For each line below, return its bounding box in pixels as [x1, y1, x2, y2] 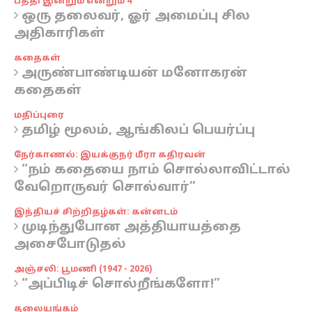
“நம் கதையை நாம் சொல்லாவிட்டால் [18, 162, 290, 178]
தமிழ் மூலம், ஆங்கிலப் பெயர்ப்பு [18, 123, 255, 139]
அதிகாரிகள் [14, 26, 105, 42]
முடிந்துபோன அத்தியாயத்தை [18, 219, 241, 235]
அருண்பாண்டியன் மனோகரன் [18, 65, 247, 81]
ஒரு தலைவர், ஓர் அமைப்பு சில [18, 8, 250, 24]
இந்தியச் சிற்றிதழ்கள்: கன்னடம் [14, 208, 178, 217]
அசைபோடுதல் [14, 237, 126, 253]
